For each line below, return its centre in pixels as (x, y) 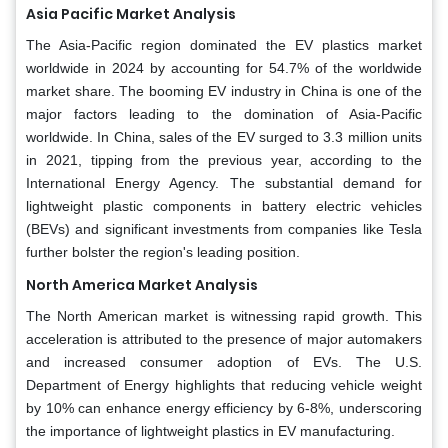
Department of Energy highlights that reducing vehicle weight (224, 384)
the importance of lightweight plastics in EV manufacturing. (210, 430)
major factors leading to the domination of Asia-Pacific (224, 113)
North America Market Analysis (142, 284)
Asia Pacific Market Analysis (131, 13)
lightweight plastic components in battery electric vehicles (224, 205)
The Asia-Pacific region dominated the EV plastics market (224, 44)
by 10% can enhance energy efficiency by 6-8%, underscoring (224, 407)
